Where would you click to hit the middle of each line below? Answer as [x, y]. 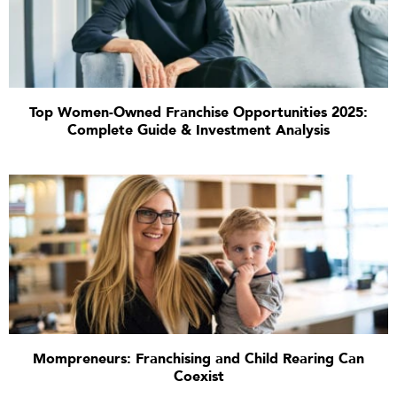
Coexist [198, 377]
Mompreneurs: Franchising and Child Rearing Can [198, 359]
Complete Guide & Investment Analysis [198, 130]
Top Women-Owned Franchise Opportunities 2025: [198, 113]
